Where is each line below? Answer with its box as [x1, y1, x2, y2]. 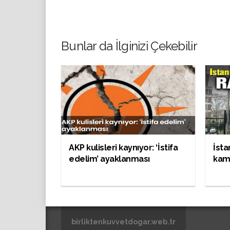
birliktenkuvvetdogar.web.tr [71, 217, 176, 226]
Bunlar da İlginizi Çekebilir [61, 38, 197, 53]
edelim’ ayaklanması [69, 154, 150, 164]
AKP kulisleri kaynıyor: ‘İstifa [69, 142, 178, 152]
